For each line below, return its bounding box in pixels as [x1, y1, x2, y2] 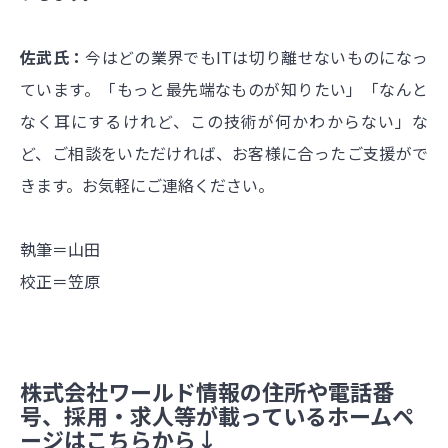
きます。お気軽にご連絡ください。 [20, 173, 274, 198]
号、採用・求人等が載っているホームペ [20, 399, 414, 432]
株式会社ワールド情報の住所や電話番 [20, 375, 394, 408]
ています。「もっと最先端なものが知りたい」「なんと [20, 77, 428, 102]
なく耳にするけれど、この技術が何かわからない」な [20, 109, 428, 134]
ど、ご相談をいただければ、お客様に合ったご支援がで [20, 141, 428, 166]
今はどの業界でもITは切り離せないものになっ [85, 45, 429, 70]
